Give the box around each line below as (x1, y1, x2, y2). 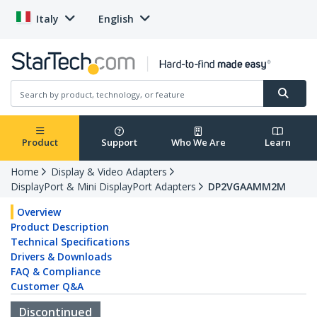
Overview (17, 205, 61, 219)
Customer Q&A (11, 279, 83, 294)
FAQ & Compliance (11, 265, 100, 279)
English (98, 12, 134, 25)
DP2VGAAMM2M (208, 180, 286, 194)
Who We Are (171, 136, 226, 149)
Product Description (11, 220, 109, 234)
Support (100, 136, 137, 149)
